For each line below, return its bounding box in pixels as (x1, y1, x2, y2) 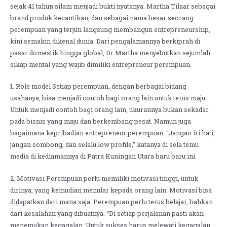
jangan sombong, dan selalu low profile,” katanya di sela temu (10, 140, 199, 149)
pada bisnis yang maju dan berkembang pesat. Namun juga (10, 117, 191, 126)
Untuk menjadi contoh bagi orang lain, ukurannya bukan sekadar (10, 105, 209, 114)
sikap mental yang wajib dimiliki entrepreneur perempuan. (10, 60, 192, 68)
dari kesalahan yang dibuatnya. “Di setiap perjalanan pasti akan (10, 209, 204, 217)
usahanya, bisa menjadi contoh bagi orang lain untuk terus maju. (10, 94, 207, 102)
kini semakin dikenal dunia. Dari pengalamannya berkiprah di (10, 36, 200, 45)
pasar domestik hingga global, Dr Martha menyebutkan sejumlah (10, 48, 210, 57)
